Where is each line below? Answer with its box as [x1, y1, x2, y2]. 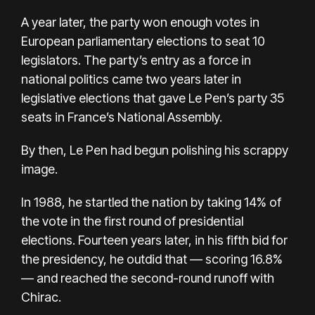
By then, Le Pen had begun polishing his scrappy [21, 143, 288, 158]
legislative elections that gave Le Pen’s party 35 [21, 91, 284, 106]
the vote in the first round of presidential [21, 214, 243, 229]
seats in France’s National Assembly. [21, 110, 222, 125]
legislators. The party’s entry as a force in [21, 53, 251, 68]
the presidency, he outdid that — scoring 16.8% [21, 252, 283, 267]
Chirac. [21, 290, 61, 305]
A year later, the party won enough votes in [21, 15, 259, 30]
